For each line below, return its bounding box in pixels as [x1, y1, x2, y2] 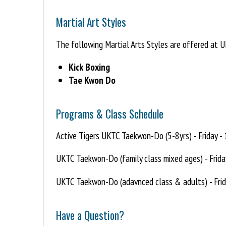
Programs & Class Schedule [56, 106, 163, 122]
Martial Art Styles [56, 14, 126, 30]
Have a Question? [56, 207, 124, 223]
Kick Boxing [69, 60, 110, 73]
